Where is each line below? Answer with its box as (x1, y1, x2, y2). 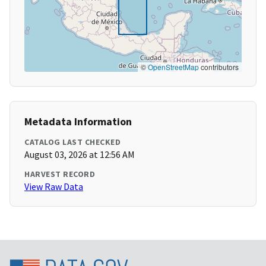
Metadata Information (24, 115, 132, 129)
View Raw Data (24, 180, 83, 193)
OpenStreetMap (148, 62, 199, 72)
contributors (199, 62, 239, 72)
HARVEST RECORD (24, 169, 95, 180)
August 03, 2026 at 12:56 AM (24, 148, 135, 161)
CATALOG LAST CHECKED (24, 137, 121, 148)
